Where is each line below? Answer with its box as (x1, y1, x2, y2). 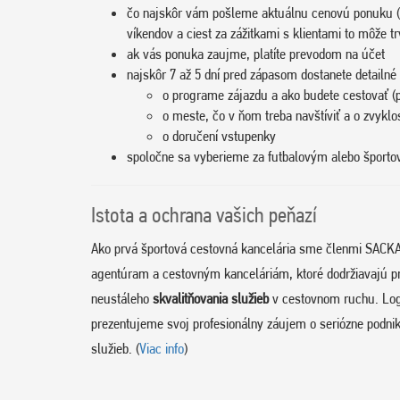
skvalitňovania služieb (153, 288, 269, 307)
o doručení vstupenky (162, 126, 276, 145)
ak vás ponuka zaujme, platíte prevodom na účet (127, 44, 385, 62)
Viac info (139, 338, 184, 357)
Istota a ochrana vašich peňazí (91, 202, 317, 228)
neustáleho (91, 288, 153, 307)
